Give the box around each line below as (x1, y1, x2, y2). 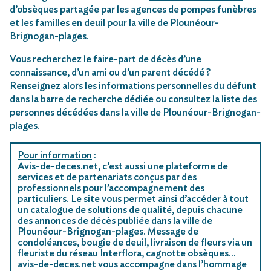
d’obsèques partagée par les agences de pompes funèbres (10, 4, 256, 15)
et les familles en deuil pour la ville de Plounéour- (10, 18, 219, 28)
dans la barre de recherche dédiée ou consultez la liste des (10, 94, 257, 104)
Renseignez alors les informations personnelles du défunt (10, 80, 256, 91)
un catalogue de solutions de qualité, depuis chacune (18, 204, 243, 215)
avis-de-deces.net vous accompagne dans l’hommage (18, 259, 247, 269)
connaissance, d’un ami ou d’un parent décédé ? (10, 67, 211, 77)
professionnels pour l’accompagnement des (18, 183, 204, 193)
